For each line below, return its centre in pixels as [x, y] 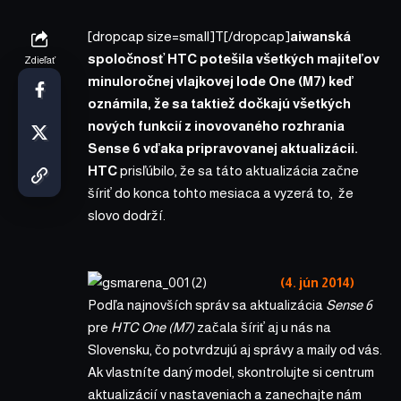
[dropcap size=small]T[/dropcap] [189, 36]
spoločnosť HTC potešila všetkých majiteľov [234, 58]
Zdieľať [39, 60]
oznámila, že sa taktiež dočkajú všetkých [219, 103]
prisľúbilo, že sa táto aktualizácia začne [238, 170]
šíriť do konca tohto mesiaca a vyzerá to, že [221, 192]
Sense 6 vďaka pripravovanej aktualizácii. [223, 148]
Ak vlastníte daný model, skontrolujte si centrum [231, 371]
